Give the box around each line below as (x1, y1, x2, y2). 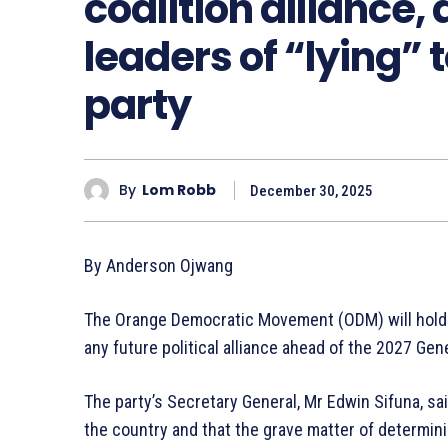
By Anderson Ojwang (84, 254, 233, 276)
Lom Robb (142, 180, 216, 201)
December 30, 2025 (250, 181, 373, 200)
